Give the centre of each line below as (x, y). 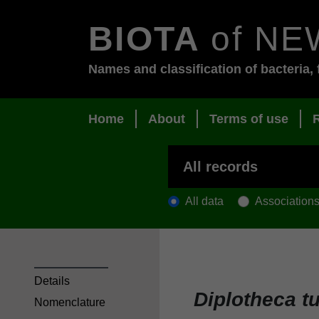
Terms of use (249, 119)
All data (204, 201)
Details (52, 281)
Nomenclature (70, 303)
